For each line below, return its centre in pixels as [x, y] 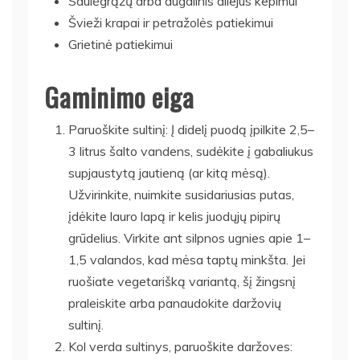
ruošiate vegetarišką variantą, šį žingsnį [182, 281]
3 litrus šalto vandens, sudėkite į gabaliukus [191, 151]
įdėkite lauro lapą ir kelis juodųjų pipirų [174, 216]
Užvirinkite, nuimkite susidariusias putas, [181, 194]
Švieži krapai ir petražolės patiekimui [171, 22]
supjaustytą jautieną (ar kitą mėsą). [169, 172]
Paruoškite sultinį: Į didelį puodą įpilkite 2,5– [191, 129]
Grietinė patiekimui [121, 44]
